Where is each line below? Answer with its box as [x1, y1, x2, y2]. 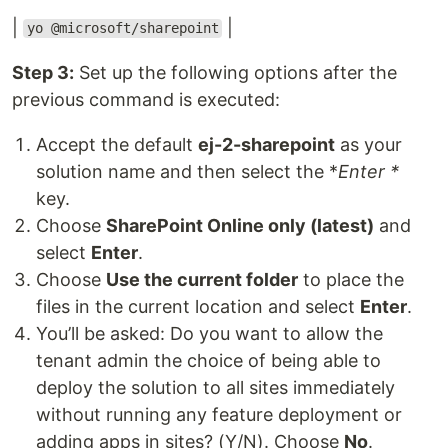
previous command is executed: [12, 88, 280, 110]
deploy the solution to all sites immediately [36, 376, 395, 398]
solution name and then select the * [36, 160, 338, 182]
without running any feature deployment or [36, 403, 402, 425]
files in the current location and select [36, 295, 360, 317]
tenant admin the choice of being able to [36, 349, 381, 371]
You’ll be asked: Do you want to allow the [36, 322, 383, 344]
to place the [298, 268, 404, 290]
